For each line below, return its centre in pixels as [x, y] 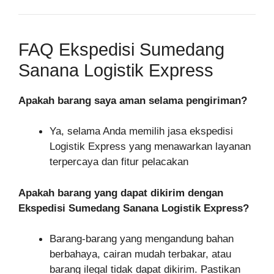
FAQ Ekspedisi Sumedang [121, 49]
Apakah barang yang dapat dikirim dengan [121, 193]
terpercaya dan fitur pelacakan [119, 162]
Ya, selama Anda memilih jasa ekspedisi [141, 131]
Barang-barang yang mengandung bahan [142, 239]
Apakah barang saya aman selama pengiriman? [133, 100]
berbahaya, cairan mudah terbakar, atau [140, 254]
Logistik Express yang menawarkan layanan [150, 147]
